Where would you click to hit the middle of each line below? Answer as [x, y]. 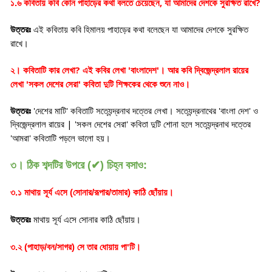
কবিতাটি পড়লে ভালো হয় [69, 138]
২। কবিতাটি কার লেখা [43, 70]
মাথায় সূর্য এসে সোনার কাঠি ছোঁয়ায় [84, 220]
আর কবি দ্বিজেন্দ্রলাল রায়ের [208, 70]
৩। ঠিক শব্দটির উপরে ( [51, 165]
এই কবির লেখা [105, 70]
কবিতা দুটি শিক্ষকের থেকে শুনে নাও [134, 84]
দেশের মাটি [51, 111]
